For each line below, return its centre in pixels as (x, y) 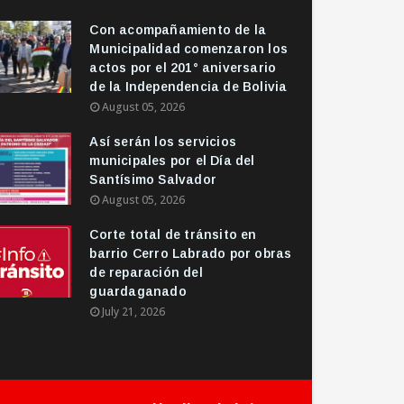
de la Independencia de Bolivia (188, 87)
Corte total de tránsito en (173, 234)
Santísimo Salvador (153, 179)
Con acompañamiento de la (178, 30)
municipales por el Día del (172, 161)
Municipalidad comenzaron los (188, 49)
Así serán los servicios (163, 142)
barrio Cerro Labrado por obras (191, 253)
